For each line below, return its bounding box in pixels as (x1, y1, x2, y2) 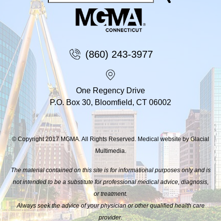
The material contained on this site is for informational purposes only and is (10, 166, 211, 174)
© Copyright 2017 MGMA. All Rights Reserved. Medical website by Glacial (12, 135, 209, 143)
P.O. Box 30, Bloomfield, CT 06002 (50, 98, 171, 107)
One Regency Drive (76, 86, 145, 95)
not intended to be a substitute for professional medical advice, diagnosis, (12, 178, 209, 185)
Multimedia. (95, 147, 126, 154)
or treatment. (94, 190, 127, 197)
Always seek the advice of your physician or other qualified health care (16, 202, 205, 209)
